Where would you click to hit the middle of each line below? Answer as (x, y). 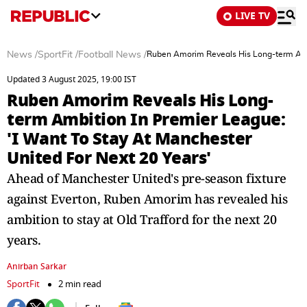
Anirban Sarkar (37, 267)
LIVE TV (253, 16)
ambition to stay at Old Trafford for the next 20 (142, 219)
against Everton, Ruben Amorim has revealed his (147, 199)
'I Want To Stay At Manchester (130, 139)
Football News (110, 55)
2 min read (80, 284)
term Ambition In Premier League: (146, 120)
